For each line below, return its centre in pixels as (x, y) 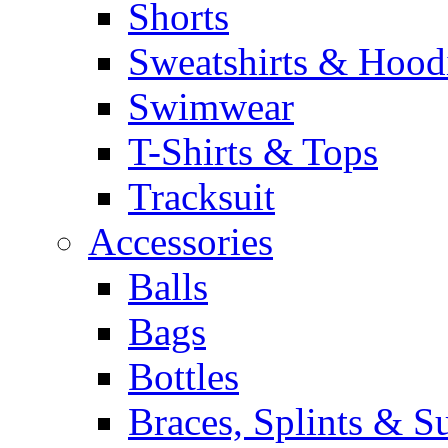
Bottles (183, 376)
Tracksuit (201, 196)
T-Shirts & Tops (253, 151)
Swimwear (211, 106)
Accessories (180, 241)
